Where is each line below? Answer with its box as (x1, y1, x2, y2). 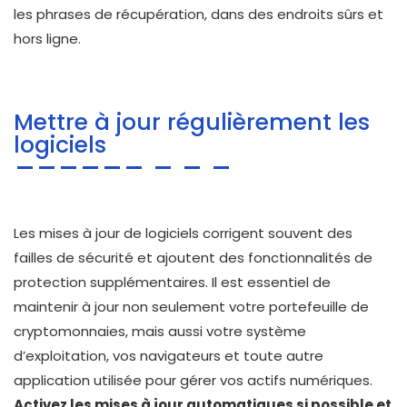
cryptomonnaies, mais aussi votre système (14, 322, 306, 342)
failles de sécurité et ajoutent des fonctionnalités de (14, 248, 372, 268)
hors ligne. (14, 29, 81, 49)
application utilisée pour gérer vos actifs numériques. (14, 371, 372, 391)
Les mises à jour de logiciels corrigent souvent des (14, 223, 352, 243)
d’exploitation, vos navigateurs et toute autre (14, 346, 323, 366)
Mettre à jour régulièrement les (14, 105, 370, 138)
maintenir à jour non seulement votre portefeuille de (14, 297, 369, 317)
